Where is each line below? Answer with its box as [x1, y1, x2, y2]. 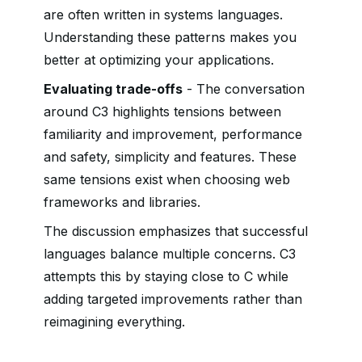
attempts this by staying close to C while [44, 268, 288, 284]
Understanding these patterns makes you [44, 29, 297, 45]
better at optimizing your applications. [44, 52, 274, 68]
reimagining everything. [44, 314, 185, 330]
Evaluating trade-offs [44, 81, 183, 97]
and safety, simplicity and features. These [44, 149, 297, 165]
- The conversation [183, 81, 305, 97]
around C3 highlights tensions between [44, 103, 281, 120]
